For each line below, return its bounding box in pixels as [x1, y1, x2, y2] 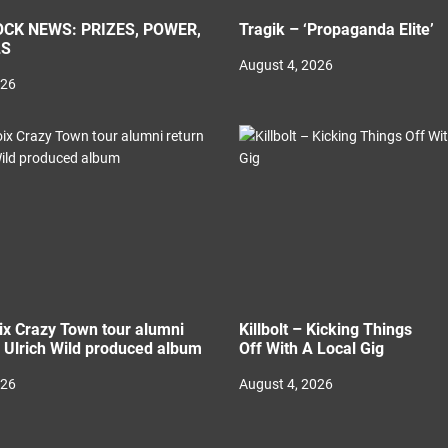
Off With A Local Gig [239, 339, 392, 358]
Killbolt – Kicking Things [239, 320, 412, 339]
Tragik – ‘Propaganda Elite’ [239, 20, 434, 39]
